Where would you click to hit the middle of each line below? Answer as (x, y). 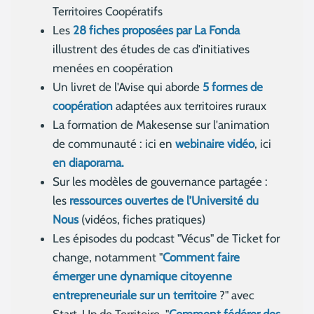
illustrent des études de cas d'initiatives (151, 49)
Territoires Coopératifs (108, 12)
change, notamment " (108, 258)
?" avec (235, 295)
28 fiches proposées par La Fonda (156, 30)
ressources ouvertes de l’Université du (164, 201)
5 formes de (233, 87)
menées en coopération (113, 68)
